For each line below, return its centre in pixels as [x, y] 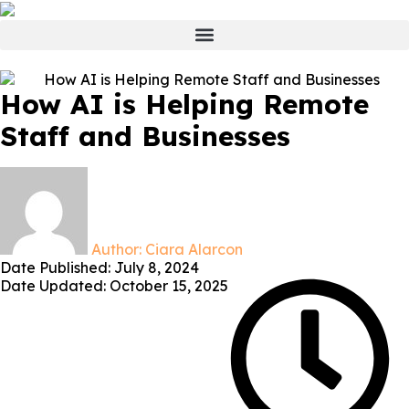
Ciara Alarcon [192, 249]
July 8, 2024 [157, 267]
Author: [116, 249]
